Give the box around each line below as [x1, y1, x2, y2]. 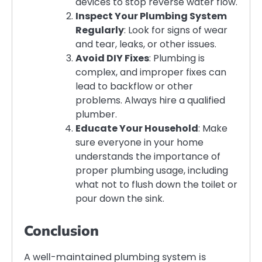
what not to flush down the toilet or [75, 178, 237, 192]
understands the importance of [75, 150, 220, 164]
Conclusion [24, 222, 99, 240]
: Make [198, 122, 227, 136]
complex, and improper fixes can [75, 65, 226, 80]
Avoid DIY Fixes [75, 51, 149, 65]
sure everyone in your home [75, 136, 204, 150]
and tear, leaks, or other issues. [75, 37, 216, 51]
